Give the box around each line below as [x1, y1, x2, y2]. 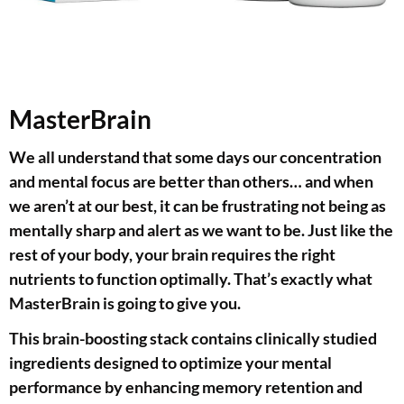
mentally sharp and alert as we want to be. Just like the [9, 220, 393, 241]
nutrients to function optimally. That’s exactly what [9, 269, 372, 289]
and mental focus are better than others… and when [9, 171, 373, 192]
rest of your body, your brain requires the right [9, 244, 335, 265]
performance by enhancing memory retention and [9, 377, 363, 398]
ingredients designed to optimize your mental [9, 353, 332, 373]
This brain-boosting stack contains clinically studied [9, 328, 377, 349]
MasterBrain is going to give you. [9, 293, 241, 314]
